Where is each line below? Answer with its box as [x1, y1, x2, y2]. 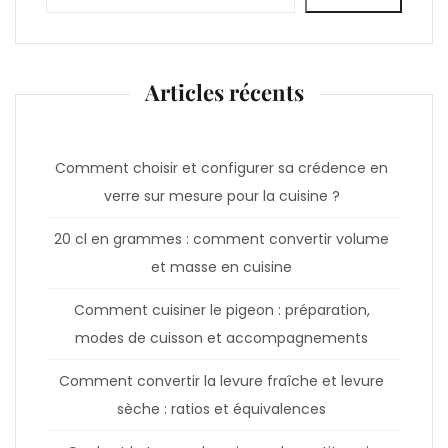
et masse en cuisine [151, 256, 292, 277]
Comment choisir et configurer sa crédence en [55, 157, 388, 178]
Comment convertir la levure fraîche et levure [59, 370, 384, 391]
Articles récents [144, 76, 304, 107]
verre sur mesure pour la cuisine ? [103, 185, 340, 206]
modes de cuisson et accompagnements [75, 327, 368, 348]
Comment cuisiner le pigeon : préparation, [73, 299, 370, 320]
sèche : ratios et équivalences [117, 398, 326, 419]
